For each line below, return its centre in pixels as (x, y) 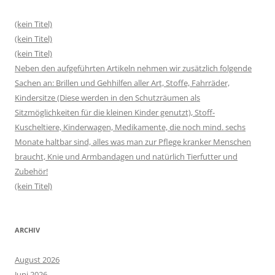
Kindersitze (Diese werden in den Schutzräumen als (107, 97)
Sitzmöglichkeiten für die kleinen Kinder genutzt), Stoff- (115, 112)
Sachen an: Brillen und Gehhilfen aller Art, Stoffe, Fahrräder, (122, 83)
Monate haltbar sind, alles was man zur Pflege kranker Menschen (133, 141)
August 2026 (37, 259)
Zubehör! (31, 171)
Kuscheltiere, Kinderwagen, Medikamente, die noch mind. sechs (130, 127)
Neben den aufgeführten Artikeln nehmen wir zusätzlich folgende (133, 68)
